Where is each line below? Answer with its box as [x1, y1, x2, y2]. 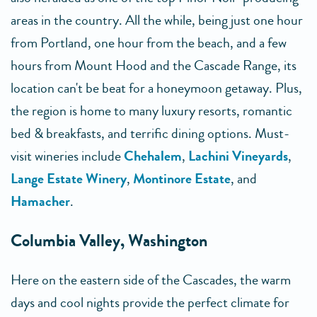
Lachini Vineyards [188, 146, 288, 166]
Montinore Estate [133, 168, 231, 189]
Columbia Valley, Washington [11, 229, 207, 253]
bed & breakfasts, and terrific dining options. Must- [11, 123, 289, 144]
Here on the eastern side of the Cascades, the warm [11, 270, 291, 290]
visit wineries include [11, 146, 124, 166]
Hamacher [11, 191, 70, 212]
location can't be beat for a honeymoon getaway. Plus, [11, 78, 302, 98]
